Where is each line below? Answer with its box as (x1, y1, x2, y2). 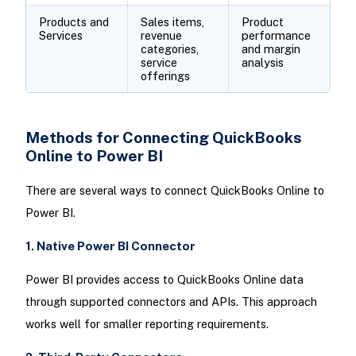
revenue (140, 28, 182, 42)
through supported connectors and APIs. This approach (25, 294, 317, 308)
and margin (241, 41, 300, 56)
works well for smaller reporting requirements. (25, 316, 269, 331)
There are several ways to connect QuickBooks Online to (25, 184, 324, 198)
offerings (140, 68, 190, 83)
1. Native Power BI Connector (25, 239, 195, 253)
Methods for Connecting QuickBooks (25, 127, 302, 146)
